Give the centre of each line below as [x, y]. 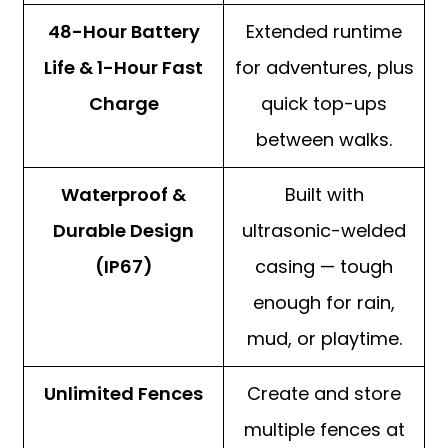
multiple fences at [324, 430]
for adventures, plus [324, 68]
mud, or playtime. [324, 339]
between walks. [324, 140]
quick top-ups [324, 104]
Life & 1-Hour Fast [123, 68]
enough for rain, [324, 303]
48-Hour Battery [123, 32]
